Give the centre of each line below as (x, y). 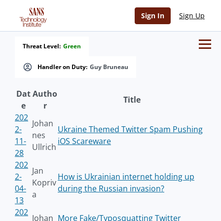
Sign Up (192, 16)
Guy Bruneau (109, 67)
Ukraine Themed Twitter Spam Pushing (130, 129)
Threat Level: (42, 46)
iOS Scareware (84, 141)
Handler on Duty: (62, 67)
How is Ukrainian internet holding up (126, 177)
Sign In (153, 16)
